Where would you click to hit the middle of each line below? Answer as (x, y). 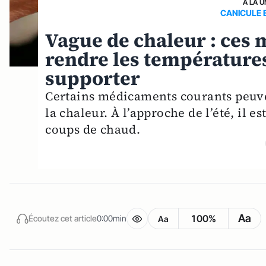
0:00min (112, 218)
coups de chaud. (93, 129)
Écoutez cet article (63, 218)
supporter (93, 78)
